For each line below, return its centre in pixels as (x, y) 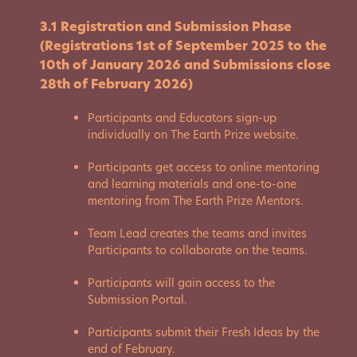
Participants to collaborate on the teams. (198, 250)
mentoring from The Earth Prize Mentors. (196, 201)
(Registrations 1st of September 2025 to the (183, 46)
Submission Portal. (137, 300)
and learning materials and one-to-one (192, 184)
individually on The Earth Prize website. (193, 135)
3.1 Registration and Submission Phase (166, 27)
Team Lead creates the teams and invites (197, 233)
